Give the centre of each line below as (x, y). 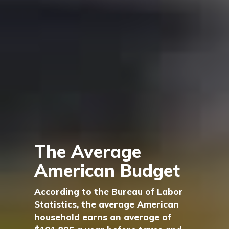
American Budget (107, 170)
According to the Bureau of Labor (109, 191)
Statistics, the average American (107, 204)
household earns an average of (103, 217)
